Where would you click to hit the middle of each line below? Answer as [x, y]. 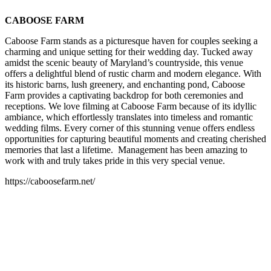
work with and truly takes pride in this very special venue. [115, 161]
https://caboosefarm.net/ [50, 181]
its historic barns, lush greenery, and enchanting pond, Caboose [125, 84]
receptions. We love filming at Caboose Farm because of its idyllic [131, 106]
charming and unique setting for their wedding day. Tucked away [129, 52]
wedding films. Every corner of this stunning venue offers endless [130, 128]
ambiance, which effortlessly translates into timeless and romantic [129, 117]
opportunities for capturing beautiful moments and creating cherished [135, 139]
